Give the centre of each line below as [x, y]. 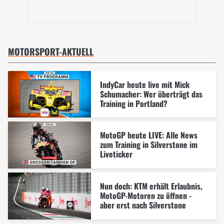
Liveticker [116, 154]
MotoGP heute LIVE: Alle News [148, 135]
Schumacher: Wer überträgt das [151, 94]
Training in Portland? [133, 103]
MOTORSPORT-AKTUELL [51, 51]
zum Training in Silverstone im [148, 145]
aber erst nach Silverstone [143, 205]
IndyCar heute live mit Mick [144, 84]
